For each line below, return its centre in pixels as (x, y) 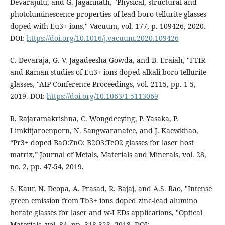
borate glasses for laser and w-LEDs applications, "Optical (106, 213)
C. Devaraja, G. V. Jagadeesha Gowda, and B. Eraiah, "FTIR (107, 60)
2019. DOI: (28, 96)
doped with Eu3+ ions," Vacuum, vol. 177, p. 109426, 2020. (108, 26)
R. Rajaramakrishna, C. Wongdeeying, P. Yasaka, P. (94, 119)
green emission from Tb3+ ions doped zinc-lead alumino (103, 201)
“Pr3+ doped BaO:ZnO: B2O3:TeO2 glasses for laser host (102, 143)
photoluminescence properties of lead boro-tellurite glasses (108, 14)
